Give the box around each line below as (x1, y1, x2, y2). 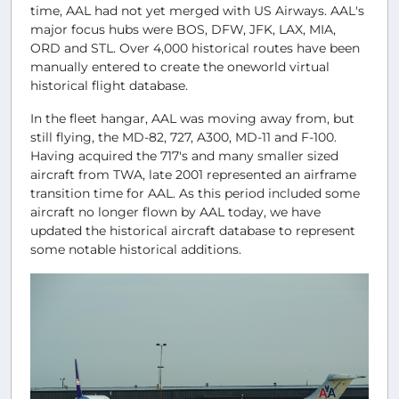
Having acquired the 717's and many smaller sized (30, 147, 338, 164)
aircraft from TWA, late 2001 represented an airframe (30, 166, 356, 183)
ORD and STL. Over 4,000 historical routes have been (30, 39, 360, 56)
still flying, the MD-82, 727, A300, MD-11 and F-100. (30, 128, 337, 145)
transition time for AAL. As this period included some (30, 184, 360, 201)
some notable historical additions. (30, 240, 241, 257)
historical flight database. (30, 77, 188, 94)
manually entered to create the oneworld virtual (30, 58, 330, 75)
